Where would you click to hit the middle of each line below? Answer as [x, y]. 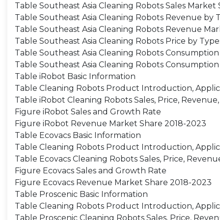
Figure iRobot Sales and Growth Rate [88, 112]
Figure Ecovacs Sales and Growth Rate [91, 171]
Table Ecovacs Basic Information [78, 135]
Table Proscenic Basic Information [81, 194]
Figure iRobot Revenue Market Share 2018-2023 [110, 124]
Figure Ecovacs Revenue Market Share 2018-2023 [113, 182]
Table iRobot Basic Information [75, 76]
